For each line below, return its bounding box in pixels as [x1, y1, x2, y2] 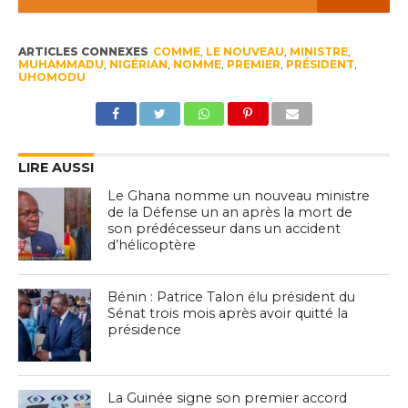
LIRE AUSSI [17, 159, 94, 177]
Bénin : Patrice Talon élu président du [107, 289, 356, 306]
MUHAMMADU [17, 57, 104, 72]
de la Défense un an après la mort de [107, 204, 353, 221]
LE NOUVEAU [205, 45, 284, 59]
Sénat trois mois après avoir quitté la [107, 305, 349, 322]
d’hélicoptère [107, 237, 197, 254]
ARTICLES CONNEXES [17, 45, 148, 59]
